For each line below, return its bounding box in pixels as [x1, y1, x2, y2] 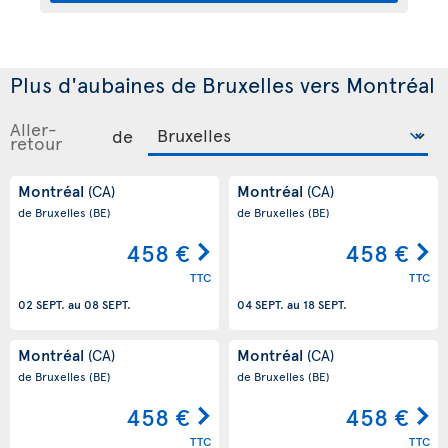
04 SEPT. [237, 296, 284, 313]
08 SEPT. [84, 296, 131, 313]
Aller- [10, 115, 57, 141]
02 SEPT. [18, 296, 65, 313]
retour [10, 129, 62, 155]
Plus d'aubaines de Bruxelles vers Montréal [10, 68, 435, 99]
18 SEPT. [303, 296, 347, 313]
